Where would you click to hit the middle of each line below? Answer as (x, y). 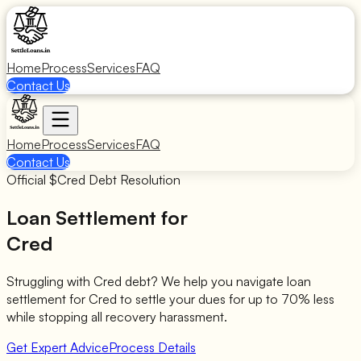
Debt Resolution (133, 180)
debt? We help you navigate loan (216, 281)
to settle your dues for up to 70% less (226, 299)
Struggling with (50, 281)
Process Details (152, 347)
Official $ (32, 180)
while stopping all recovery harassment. (117, 316)
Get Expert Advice (58, 347)
